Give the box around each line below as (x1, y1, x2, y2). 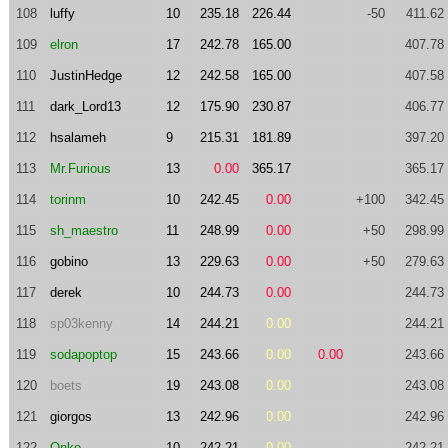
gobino (49, 254, 88, 269)
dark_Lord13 (49, 99, 121, 114)
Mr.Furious (49, 161, 111, 176)
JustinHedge (49, 68, 122, 83)
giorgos (49, 409, 92, 424)
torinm (49, 192, 86, 207)
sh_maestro (49, 223, 118, 238)
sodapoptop (49, 347, 117, 362)
